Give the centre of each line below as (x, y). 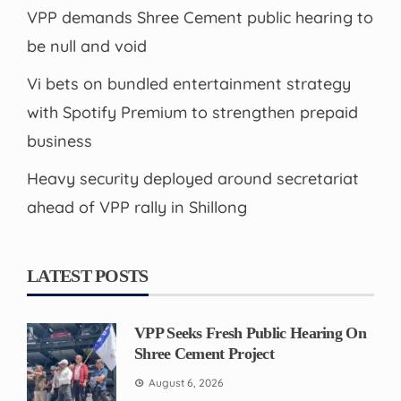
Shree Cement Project (205, 353)
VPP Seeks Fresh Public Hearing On (250, 333)
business (60, 141)
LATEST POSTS (88, 275)
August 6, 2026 (186, 382)
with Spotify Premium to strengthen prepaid (192, 112)
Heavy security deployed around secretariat (193, 178)
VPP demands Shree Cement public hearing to (200, 17)
